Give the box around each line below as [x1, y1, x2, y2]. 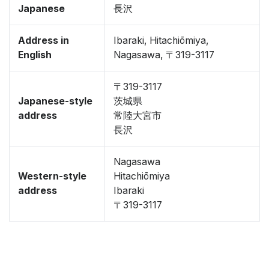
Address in [18, 35, 69, 46]
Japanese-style [18, 95, 92, 107]
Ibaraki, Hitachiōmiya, [113, 35, 209, 46]
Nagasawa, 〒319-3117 [113, 49, 214, 61]
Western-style [18, 171, 86, 182]
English [18, 49, 52, 61]
